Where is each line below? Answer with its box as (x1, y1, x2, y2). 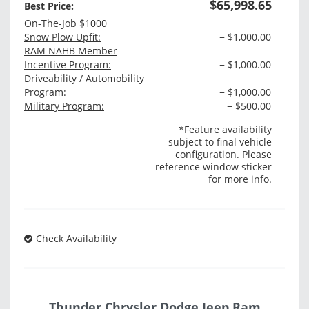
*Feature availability (179, 123, 272, 137)
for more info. (208, 172, 272, 186)
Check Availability (36, 232, 117, 246)
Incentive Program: (24, 58, 111, 72)
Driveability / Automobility (24, 72, 144, 86)
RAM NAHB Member (24, 44, 117, 58)
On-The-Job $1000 (24, 17, 107, 30)
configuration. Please (175, 148, 272, 161)
